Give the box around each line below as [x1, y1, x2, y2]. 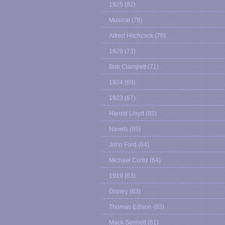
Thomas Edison [109, 203, 152, 210]
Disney [109, 188, 128, 195]
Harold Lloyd [109, 110, 144, 117]
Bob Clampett [109, 63, 146, 70]
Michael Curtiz [109, 157, 148, 164]
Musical [109, 17, 130, 24]
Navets [109, 126, 128, 133]
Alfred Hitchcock [109, 32, 153, 39]
